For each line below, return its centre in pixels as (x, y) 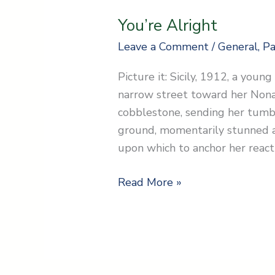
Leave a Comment (164, 47)
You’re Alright (168, 26)
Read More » (150, 182)
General (238, 47)
